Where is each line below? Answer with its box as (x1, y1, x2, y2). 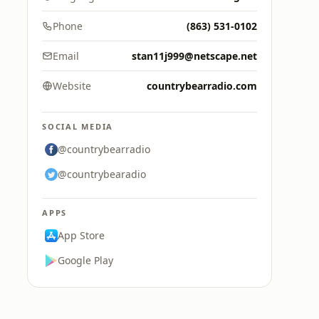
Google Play (58, 253, 113, 267)
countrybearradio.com (147, 79, 257, 93)
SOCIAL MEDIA (42, 121, 114, 132)
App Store (58, 229, 105, 242)
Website (53, 79, 91, 93)
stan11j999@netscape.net (132, 49, 257, 63)
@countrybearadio (58, 167, 146, 181)
